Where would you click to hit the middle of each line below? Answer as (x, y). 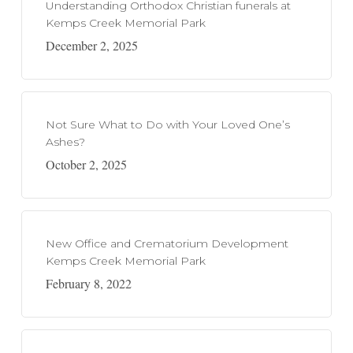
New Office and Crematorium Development (167, 243)
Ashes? (65, 142)
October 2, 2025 (86, 164)
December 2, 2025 (91, 45)
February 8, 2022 (88, 283)
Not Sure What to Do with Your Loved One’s (167, 124)
